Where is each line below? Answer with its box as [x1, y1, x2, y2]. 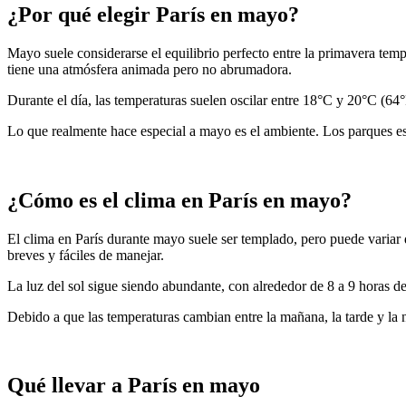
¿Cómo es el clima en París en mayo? [7, 188, 352, 212]
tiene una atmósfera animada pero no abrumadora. [7, 61, 292, 77]
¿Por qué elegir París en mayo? [7, 2, 299, 26]
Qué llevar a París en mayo [7, 373, 260, 398]
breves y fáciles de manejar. [7, 246, 164, 263]
